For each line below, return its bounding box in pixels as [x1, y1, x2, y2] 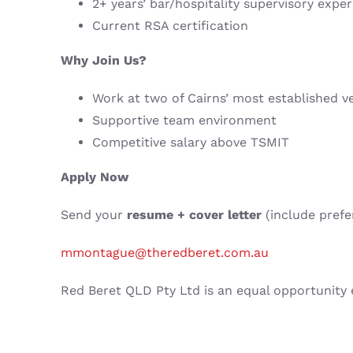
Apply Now [60, 169, 128, 185]
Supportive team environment [91, 113, 277, 128]
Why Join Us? [60, 53, 147, 69]
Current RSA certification [91, 18, 248, 34]
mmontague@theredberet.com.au [60, 245, 269, 261]
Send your [60, 207, 127, 223]
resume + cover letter [126, 207, 262, 223]
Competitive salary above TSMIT [91, 135, 289, 150]
